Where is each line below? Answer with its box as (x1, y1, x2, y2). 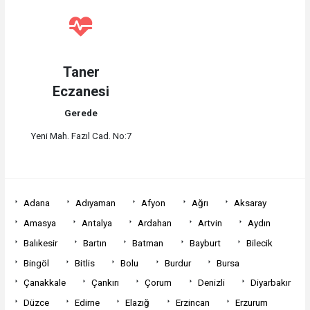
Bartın (83, 237, 107, 248)
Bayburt (189, 237, 221, 248)
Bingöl (23, 257, 49, 268)
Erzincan (175, 297, 210, 309)
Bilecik (246, 237, 273, 248)
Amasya (23, 217, 56, 229)
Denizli (197, 277, 225, 289)
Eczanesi (53, 82, 110, 100)
